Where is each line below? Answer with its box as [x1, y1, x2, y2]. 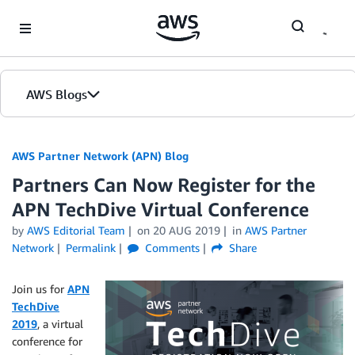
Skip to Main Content [7, 9, 113, 22]
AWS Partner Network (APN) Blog [12, 149, 189, 162]
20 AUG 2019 [152, 223, 220, 237]
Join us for [12, 282, 67, 296]
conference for [12, 334, 82, 348]
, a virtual [37, 317, 83, 330]
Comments [141, 241, 200, 254]
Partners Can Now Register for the [12, 174, 315, 196]
